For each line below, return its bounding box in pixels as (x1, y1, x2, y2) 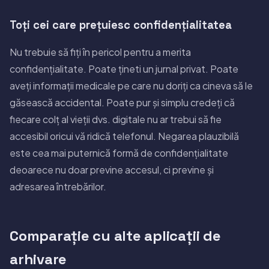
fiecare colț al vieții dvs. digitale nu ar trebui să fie (10, 112, 222, 125)
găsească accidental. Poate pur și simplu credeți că (10, 95, 235, 109)
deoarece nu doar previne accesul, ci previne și (10, 163, 214, 176)
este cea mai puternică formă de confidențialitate (10, 146, 228, 159)
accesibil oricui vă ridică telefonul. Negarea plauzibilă (10, 129, 239, 142)
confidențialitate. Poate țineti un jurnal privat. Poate (10, 62, 238, 75)
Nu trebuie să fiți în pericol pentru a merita (10, 45, 191, 58)
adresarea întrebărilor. (10, 180, 106, 193)
